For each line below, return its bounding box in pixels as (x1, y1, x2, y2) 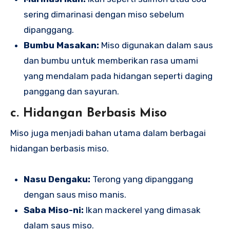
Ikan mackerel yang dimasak (83, 204, 201, 215)
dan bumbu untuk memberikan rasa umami (23, 55, 198, 66)
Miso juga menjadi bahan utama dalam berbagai (10, 127, 206, 138)
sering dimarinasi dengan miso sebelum (23, 9, 184, 20)
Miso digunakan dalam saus (99, 40, 213, 51)
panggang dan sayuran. (23, 86, 119, 97)
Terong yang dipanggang (90, 174, 193, 184)
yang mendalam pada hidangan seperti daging (23, 71, 213, 82)
